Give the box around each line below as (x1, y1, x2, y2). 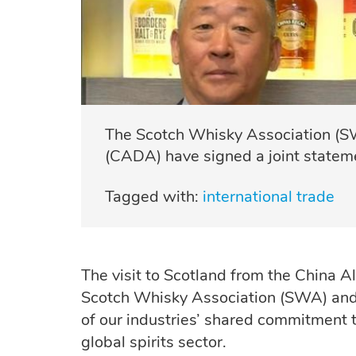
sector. (174, 331, 230, 353)
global (81, 331, 126, 353)
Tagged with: (105, 185, 199, 207)
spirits (130, 331, 174, 353)
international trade (203, 185, 335, 207)
